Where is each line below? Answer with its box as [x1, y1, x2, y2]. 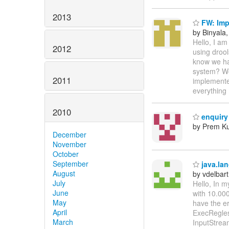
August [53, 168, 75, 178]
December [53, 129, 86, 140]
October [53, 148, 79, 159]
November [53, 139, 86, 149]
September [53, 158, 88, 169]
